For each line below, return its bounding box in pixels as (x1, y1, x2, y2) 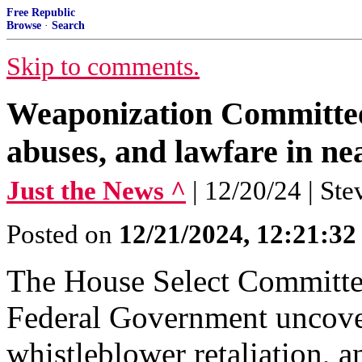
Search (52, 19, 85, 32)
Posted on (6, 220, 119, 249)
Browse (6, 19, 41, 32)
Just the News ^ (6, 176, 186, 205)
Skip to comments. (6, 53, 200, 81)
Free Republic (6, 6, 75, 19)
